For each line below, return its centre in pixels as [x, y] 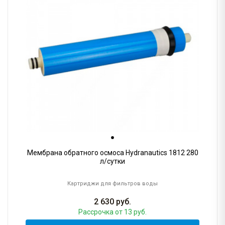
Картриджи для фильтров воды [113, 184]
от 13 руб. [131, 212]
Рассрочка [97, 212]
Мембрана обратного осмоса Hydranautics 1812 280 [113, 153]
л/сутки [113, 161]
